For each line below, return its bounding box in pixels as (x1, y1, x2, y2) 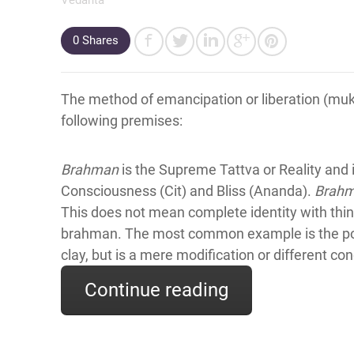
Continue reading (85, 278, 228, 301)
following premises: (61, 111, 183, 129)
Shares (79, 32, 119, 47)
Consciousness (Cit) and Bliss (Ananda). (61, 182, 314, 199)
